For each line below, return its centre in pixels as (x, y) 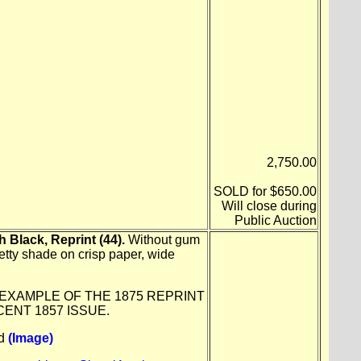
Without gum (162, 239)
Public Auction (275, 220)
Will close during (269, 205)
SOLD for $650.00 (265, 191)
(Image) (30, 338)
